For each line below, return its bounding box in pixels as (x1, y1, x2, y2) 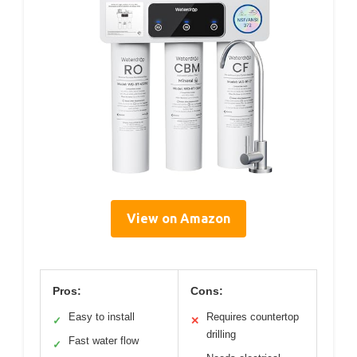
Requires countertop (206, 311, 299, 324)
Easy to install (69, 311, 135, 324)
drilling (206, 328, 236, 341)
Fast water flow (69, 335, 139, 347)
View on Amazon (127, 211, 230, 226)
